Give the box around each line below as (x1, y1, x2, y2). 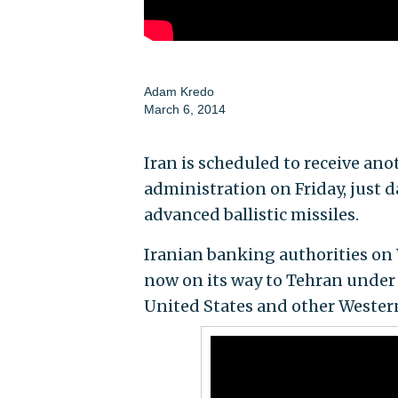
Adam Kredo (143, 84, 214, 99)
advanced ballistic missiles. (143, 204, 359, 226)
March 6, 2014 (143, 102, 226, 117)
